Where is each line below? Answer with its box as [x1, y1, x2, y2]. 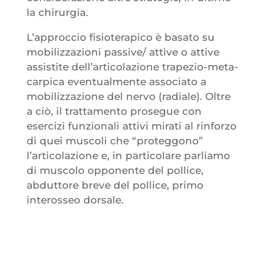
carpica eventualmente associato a [26, 75, 206, 88]
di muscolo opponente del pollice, [26, 164, 203, 176]
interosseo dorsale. [26, 193, 124, 206]
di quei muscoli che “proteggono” [26, 134, 203, 147]
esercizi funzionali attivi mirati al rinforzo [26, 119, 237, 132]
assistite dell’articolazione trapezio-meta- [26, 60, 238, 73]
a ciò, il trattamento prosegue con [26, 105, 202, 117]
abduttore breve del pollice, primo [26, 179, 203, 191]
